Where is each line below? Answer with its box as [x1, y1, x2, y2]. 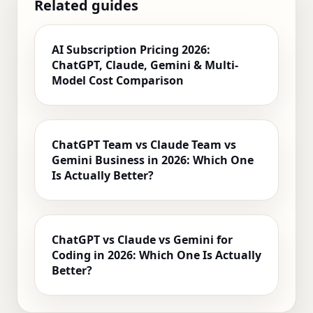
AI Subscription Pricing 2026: [52, 42, 210, 58]
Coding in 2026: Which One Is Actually [52, 247, 261, 263]
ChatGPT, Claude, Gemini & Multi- [52, 57, 238, 73]
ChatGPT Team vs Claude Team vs [52, 137, 236, 153]
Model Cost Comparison [52, 73, 184, 89]
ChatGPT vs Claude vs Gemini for [52, 232, 233, 248]
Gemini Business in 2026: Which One [52, 152, 254, 168]
